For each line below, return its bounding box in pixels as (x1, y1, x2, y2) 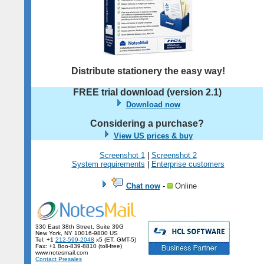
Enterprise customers (151, 160, 225, 169)
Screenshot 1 (99, 151, 145, 160)
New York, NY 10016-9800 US (32, 230, 118, 236)
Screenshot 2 (151, 151, 197, 160)
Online (172, 181, 197, 190)
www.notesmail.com (32, 249, 88, 256)
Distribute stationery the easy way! (71, 66, 225, 76)
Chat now (126, 181, 160, 190)
